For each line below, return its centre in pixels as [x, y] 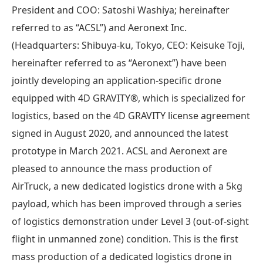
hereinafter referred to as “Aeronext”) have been [119, 63]
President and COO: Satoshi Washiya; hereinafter [121, 10]
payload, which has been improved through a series [127, 203]
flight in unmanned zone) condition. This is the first [125, 239]
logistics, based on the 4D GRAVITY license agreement [131, 115]
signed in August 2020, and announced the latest [120, 133]
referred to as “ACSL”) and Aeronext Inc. [99, 27]
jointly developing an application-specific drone [117, 80]
